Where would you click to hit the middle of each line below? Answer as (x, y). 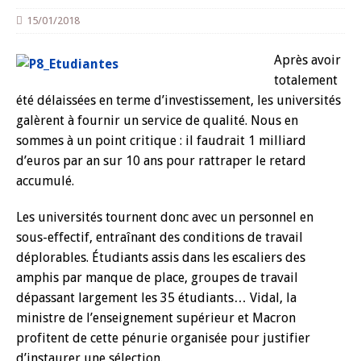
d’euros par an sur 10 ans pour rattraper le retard (161, 161)
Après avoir (307, 60)
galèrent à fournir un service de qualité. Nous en (157, 120)
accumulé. (45, 181)
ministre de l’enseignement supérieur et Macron (156, 318)
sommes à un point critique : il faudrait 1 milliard (161, 141)
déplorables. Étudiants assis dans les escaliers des (161, 257)
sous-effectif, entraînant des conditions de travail (160, 237)
